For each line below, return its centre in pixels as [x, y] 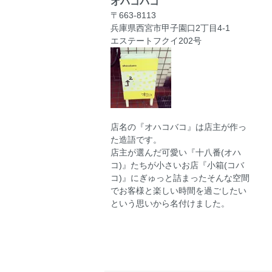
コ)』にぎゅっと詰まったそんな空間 [180, 178]
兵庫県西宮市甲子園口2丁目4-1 [170, 28]
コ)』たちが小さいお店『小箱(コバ [177, 165]
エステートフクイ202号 [156, 40]
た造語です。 [136, 139]
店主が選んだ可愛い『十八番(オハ [176, 152]
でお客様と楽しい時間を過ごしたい [178, 190]
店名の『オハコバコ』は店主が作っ [178, 127]
